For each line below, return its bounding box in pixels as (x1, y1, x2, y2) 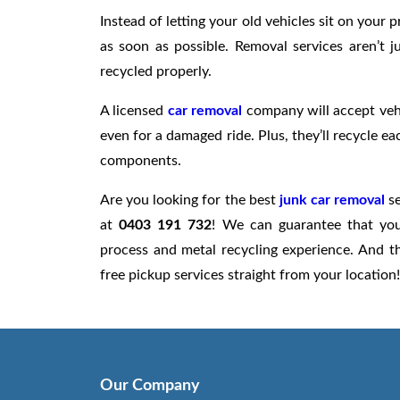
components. (100, 153, 181, 168)
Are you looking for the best (100, 192, 279, 207)
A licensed (100, 103, 168, 118)
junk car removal (279, 192, 386, 207)
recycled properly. (100, 63, 212, 79)
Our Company (100, 377, 200, 394)
